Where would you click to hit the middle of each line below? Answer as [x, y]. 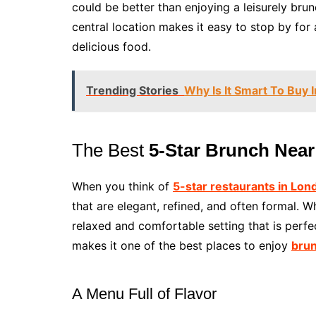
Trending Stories [132, 91]
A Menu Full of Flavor [144, 294]
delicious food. [111, 47]
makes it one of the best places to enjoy [182, 246]
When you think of [122, 187]
